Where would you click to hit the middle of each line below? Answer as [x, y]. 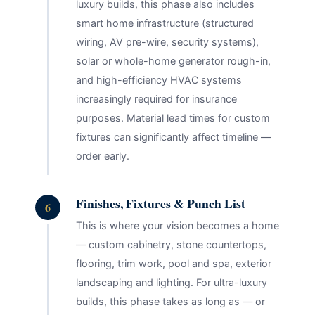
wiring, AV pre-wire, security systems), [167, 41]
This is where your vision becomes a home [177, 226]
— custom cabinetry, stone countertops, [171, 245]
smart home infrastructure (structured [165, 22]
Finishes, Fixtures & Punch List [160, 204]
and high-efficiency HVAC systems [159, 79]
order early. [102, 155]
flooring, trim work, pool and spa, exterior [173, 264]
